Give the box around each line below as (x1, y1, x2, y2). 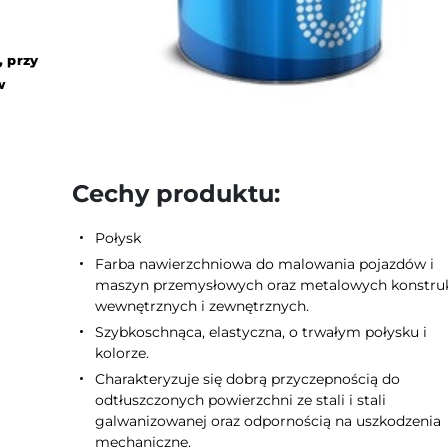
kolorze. (95, 343, 150, 362)
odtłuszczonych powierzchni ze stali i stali (95, 390, 387, 409)
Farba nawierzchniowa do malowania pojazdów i (95, 254, 435, 273)
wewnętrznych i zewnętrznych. (95, 296, 310, 315)
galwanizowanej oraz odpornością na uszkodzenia (95, 411, 442, 430)
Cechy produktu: (72, 178, 281, 208)
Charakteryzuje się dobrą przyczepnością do (95, 369, 401, 388)
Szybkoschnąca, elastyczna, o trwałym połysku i (95, 322, 428, 341)
